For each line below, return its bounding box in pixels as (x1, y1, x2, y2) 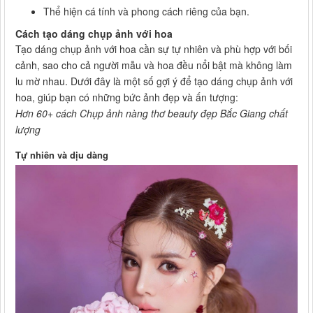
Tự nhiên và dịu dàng (15, 148, 108, 162)
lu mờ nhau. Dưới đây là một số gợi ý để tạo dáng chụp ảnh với (15, 74, 293, 89)
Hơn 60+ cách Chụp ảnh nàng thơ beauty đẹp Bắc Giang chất (15, 106, 288, 121)
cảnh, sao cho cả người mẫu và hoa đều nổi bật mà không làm (15, 58, 292, 73)
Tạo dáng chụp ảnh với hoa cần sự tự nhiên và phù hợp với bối (15, 42, 292, 57)
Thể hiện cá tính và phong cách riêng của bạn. (43, 4, 249, 19)
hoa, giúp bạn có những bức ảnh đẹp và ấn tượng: (15, 90, 238, 105)
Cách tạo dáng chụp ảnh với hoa (15, 27, 173, 41)
